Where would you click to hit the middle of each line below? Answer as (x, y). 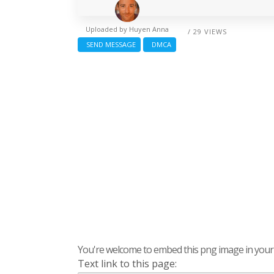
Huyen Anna (149, 29)
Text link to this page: (127, 263)
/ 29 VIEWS (207, 31)
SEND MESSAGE (109, 44)
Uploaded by (107, 29)
